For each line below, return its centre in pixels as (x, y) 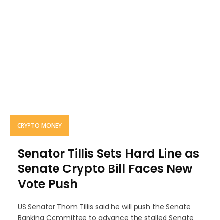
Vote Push (48, 184)
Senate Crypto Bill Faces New (105, 168)
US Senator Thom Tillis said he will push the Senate (104, 206)
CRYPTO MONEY (40, 125)
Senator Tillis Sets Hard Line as (109, 153)
